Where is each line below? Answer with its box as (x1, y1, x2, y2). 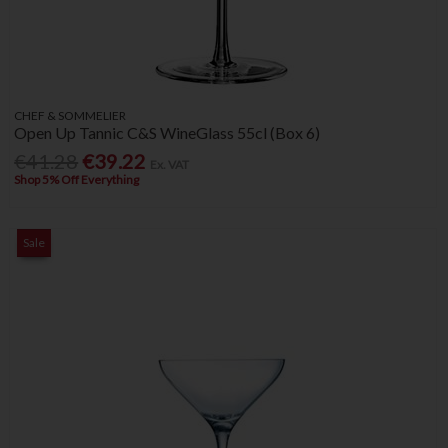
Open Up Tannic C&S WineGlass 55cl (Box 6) (14, 123, 321, 143)
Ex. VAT (150, 156, 190, 172)
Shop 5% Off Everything (14, 171, 140, 187)
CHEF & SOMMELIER (14, 108, 127, 124)
